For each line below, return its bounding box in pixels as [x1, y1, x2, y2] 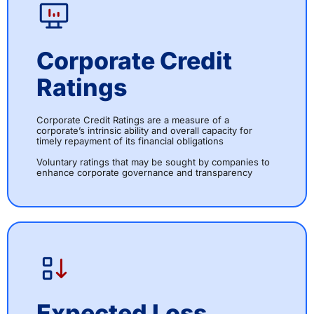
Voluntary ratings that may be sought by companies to [36, 156, 270, 168]
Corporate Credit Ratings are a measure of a [36, 114, 229, 126]
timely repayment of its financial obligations [36, 135, 224, 147]
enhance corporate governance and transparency [36, 167, 252, 179]
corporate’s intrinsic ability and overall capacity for [36, 125, 252, 137]
